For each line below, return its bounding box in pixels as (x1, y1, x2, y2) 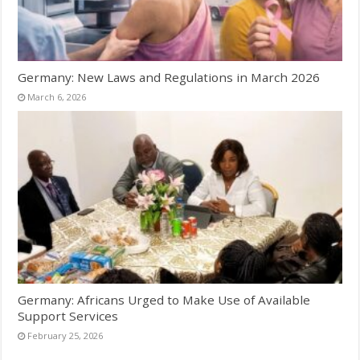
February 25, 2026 (27, 329, 104, 342)
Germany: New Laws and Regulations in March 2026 (18, 69, 321, 86)
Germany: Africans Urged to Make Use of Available (18, 291, 311, 308)
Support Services (18, 307, 119, 324)
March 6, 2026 (27, 91, 87, 104)
